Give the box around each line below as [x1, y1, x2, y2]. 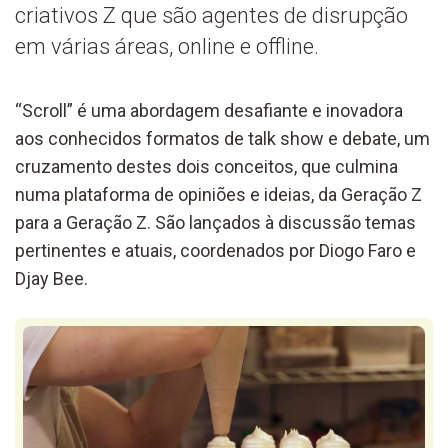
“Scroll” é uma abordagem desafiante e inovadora [15, 99, 403, 121]
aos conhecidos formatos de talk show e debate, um [15, 127, 430, 149]
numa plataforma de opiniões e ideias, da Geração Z [15, 183, 422, 205]
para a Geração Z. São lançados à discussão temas [15, 211, 416, 233]
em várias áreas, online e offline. [15, 33, 319, 59]
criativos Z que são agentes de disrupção [15, 2, 408, 28]
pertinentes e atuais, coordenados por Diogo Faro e [15, 239, 416, 261]
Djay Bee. [15, 267, 88, 289]
